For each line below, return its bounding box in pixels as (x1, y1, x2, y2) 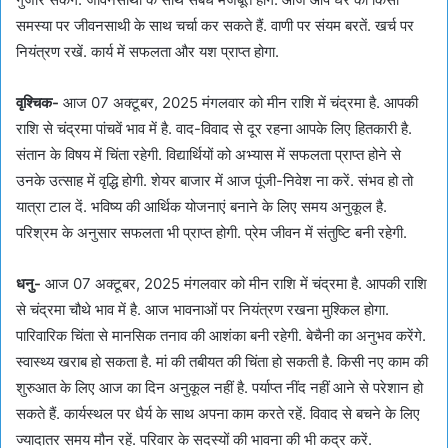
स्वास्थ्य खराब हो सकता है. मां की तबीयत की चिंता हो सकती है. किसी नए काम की (16, 351, 428, 371)
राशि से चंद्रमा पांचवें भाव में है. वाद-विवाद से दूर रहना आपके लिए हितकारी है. (16, 118, 412, 138)
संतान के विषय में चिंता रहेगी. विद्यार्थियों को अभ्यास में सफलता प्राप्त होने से (16, 144, 401, 164)
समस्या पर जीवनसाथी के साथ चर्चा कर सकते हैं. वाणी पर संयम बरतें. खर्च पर (16, 15, 414, 35)
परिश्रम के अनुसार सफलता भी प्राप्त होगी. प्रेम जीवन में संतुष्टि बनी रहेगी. (16, 222, 407, 242)
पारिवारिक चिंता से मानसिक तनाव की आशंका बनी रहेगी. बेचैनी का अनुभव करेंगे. (16, 325, 426, 345)
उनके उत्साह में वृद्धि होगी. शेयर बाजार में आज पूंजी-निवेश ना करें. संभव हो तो (16, 170, 413, 190)
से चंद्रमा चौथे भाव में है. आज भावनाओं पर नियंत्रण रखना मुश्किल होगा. (16, 299, 389, 319)
